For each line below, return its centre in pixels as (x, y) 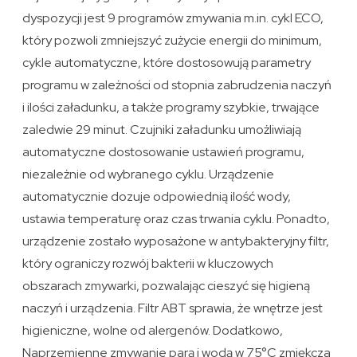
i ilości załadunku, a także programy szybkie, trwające (171, 108)
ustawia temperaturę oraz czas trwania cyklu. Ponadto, (177, 219)
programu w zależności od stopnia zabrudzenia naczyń (177, 85)
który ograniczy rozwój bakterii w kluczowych (148, 264)
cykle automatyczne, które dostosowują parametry (167, 63)
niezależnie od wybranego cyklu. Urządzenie (149, 175)
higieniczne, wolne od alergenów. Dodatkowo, (153, 331)
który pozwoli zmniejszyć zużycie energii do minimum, (173, 41)
